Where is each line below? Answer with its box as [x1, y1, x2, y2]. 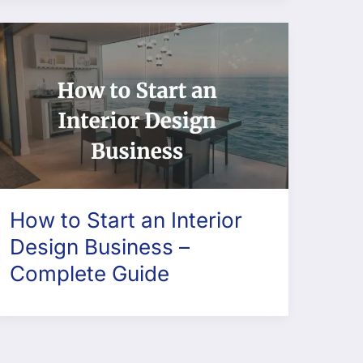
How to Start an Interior [9, 207, 242, 233]
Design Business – [9, 234, 190, 260]
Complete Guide [9, 261, 169, 287]
